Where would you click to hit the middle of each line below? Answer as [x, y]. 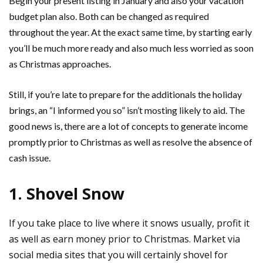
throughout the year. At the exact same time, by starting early [130, 32]
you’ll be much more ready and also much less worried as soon [131, 48]
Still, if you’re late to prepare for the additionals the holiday [125, 94]
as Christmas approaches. [60, 63]
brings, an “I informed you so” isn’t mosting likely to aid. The [127, 110]
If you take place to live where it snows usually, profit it [129, 223]
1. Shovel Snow [67, 193]
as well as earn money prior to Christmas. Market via [124, 239]
